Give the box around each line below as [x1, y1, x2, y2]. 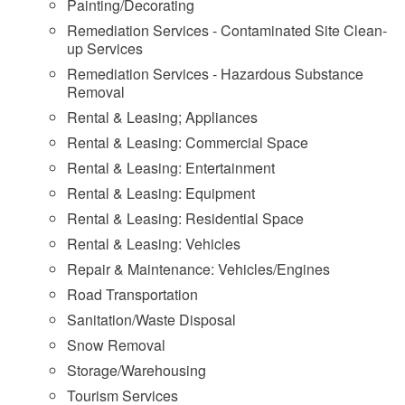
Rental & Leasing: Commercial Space [67, 132, 308, 153]
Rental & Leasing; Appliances [67, 107, 258, 127]
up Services [67, 38, 143, 59]
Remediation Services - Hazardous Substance [67, 63, 363, 84]
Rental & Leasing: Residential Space [67, 208, 304, 229]
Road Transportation [67, 284, 198, 305]
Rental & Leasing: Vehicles [67, 233, 240, 254]
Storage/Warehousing [67, 360, 206, 381]
